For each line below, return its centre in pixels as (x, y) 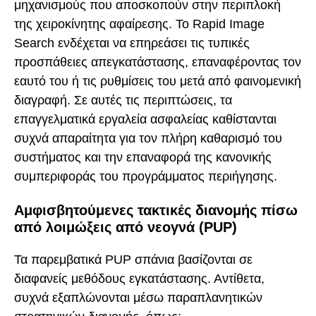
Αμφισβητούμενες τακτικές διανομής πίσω (156, 210)
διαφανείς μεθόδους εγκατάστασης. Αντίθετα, (139, 279)
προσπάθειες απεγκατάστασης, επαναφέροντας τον (158, 62)
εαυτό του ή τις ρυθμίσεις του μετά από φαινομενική (158, 81)
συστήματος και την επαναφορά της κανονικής (143, 158)
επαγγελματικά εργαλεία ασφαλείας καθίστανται (145, 120)
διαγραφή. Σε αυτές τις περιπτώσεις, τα (123, 101)
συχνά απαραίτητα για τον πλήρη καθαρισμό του (148, 139)
